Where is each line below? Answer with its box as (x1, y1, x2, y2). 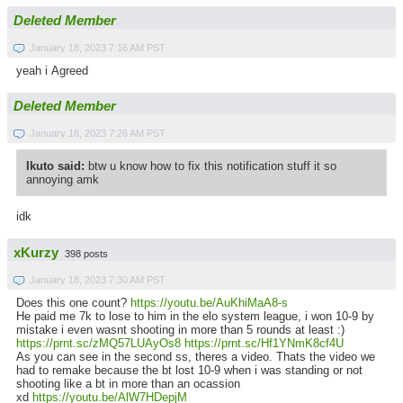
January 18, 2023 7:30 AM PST (30, 273, 166, 285)
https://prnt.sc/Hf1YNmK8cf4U (184, 336, 344, 350)
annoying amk (26, 173, 99, 187)
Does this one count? (16, 295, 130, 309)
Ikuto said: (26, 159, 85, 174)
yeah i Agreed (16, 63, 88, 77)
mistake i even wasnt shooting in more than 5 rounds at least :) (16, 322, 345, 336)
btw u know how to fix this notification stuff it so (85, 159, 336, 174)
